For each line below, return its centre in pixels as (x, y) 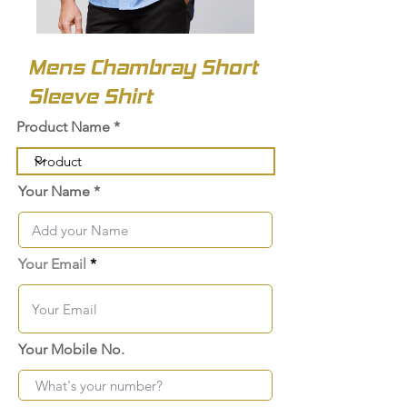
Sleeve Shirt (90, 97)
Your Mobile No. (71, 350)
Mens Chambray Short (143, 68)
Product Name (63, 127)
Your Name (54, 192)
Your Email (54, 264)
